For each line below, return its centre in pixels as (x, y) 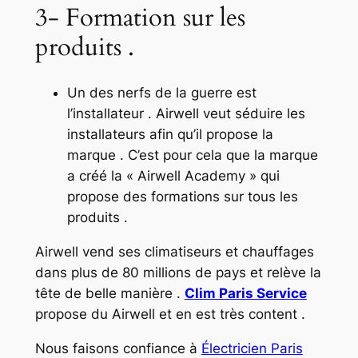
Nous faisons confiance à (118, 348)
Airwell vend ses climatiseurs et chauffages (174, 252)
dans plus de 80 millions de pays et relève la (178, 273)
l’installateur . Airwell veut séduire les (186, 114)
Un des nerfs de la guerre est (161, 93)
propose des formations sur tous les (182, 197)
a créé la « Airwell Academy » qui (173, 176)
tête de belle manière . (109, 294)
